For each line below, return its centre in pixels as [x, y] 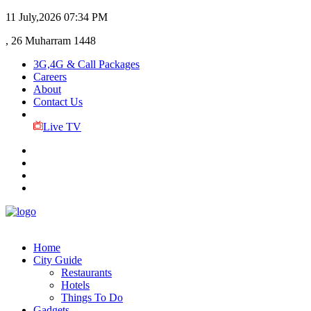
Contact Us [58, 102]
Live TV [62, 127]
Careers [50, 77]
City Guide [58, 260]
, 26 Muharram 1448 [51, 41]
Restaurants [86, 272]
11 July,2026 [33, 17]
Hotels [75, 285]
